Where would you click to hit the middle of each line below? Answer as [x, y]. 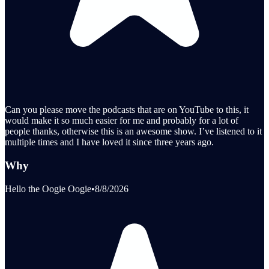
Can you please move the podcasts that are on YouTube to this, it [127, 110]
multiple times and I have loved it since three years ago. [109, 142]
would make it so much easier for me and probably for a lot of [122, 121]
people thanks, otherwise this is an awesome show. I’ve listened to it [133, 131]
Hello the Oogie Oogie [48, 189]
